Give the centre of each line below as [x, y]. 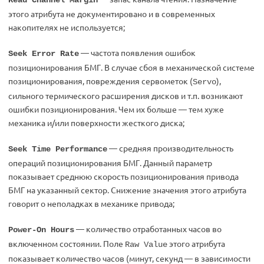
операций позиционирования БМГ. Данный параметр [110, 163]
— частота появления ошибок [137, 52]
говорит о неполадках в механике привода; [91, 203]
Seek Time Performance [58, 149]
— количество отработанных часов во [148, 229]
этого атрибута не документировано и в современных [112, 14]
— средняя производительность [170, 148]
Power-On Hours [41, 230]
